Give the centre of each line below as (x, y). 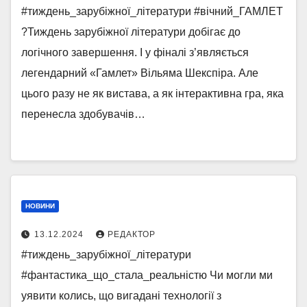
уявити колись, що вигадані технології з (121, 296)
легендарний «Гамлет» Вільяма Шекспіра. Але (140, 73)
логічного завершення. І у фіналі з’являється (135, 52)
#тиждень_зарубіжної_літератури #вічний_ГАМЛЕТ (152, 11)
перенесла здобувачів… (83, 114)
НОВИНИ (40, 206)
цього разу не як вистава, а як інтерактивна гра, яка (152, 94)
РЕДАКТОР (132, 234)
